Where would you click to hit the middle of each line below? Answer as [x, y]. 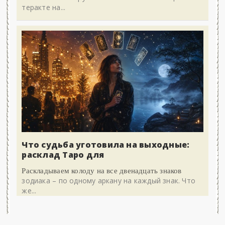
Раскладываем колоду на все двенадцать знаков [102, 171]
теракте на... [44, 8]
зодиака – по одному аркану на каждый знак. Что [109, 181]
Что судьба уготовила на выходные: [106, 145]
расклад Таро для [63, 155]
